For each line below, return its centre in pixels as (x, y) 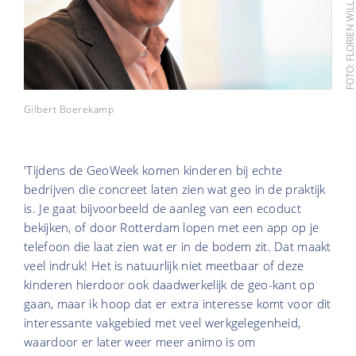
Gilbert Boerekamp (69, 110)
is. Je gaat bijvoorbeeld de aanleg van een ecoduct (163, 209)
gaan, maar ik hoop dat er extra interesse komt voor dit (178, 304)
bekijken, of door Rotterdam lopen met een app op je (172, 228)
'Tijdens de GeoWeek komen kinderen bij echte (153, 170)
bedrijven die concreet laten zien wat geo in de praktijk (175, 190)
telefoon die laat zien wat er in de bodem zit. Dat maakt (178, 247)
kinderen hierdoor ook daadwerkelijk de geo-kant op (169, 285)
